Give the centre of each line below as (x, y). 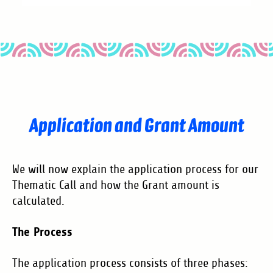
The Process (42, 232)
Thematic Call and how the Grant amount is (116, 185)
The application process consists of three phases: (130, 263)
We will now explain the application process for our (135, 169)
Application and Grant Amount (136, 125)
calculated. (38, 201)
